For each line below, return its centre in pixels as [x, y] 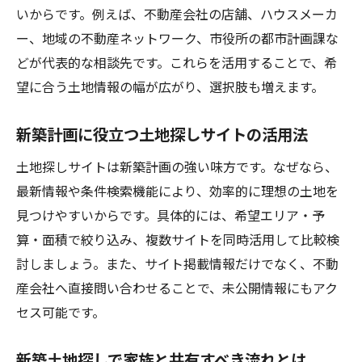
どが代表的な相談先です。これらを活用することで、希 [177, 62]
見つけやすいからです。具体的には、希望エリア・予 [170, 215]
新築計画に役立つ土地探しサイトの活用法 [162, 134]
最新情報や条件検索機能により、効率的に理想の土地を [177, 191]
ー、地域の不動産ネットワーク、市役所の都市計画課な [177, 38]
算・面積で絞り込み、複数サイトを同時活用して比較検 [178, 239]
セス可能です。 [61, 312]
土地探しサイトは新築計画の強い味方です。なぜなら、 [177, 166]
